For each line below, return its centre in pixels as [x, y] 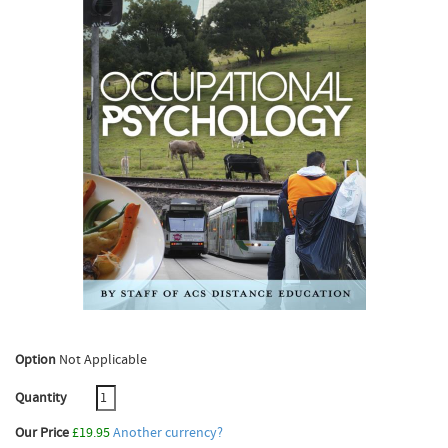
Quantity [42, 398]
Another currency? [168, 433]
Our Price [42, 433]
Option [35, 360]
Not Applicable [103, 360]
